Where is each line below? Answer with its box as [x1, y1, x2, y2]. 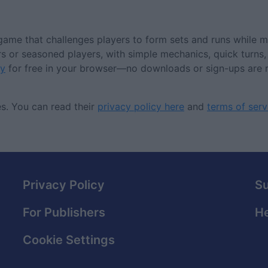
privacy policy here [98, 100, 184, 112]
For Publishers [23, 205, 105, 220]
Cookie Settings [23, 233, 115, 247]
